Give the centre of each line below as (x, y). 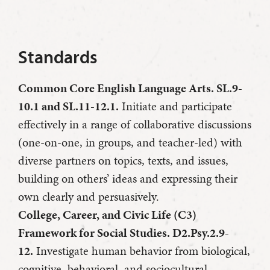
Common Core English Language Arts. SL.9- (130, 88)
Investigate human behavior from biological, (142, 251)
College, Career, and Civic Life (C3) (107, 215)
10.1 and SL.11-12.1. (68, 106)
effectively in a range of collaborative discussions (135, 124)
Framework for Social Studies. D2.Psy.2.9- (124, 233)
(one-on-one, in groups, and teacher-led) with (130, 143)
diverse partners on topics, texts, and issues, (123, 161)
